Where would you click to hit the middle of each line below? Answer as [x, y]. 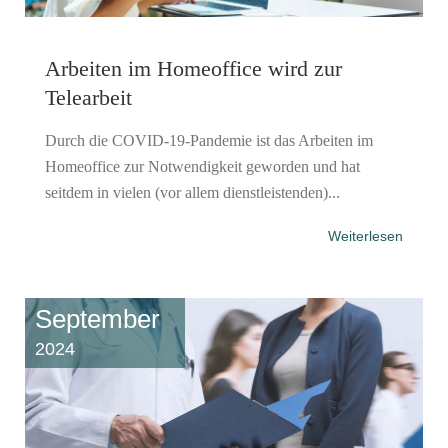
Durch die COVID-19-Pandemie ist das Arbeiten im [209, 140]
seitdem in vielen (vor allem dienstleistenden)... [192, 192]
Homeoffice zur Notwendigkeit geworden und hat [202, 166]
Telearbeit [88, 97]
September [97, 318]
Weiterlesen [365, 235]
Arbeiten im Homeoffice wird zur [193, 68]
